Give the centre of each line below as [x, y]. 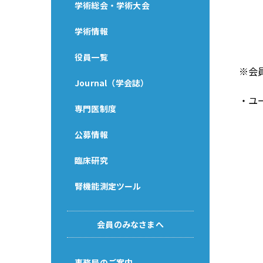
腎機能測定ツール [108, 186]
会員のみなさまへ [130, 224]
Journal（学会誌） [112, 82]
